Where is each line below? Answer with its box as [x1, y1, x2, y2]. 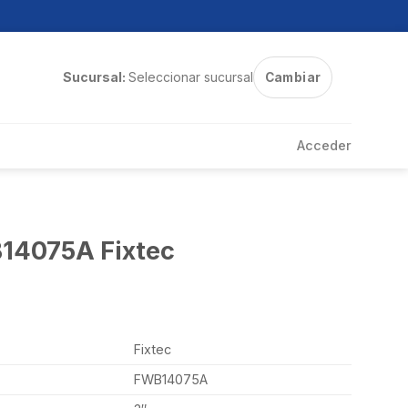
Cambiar [264, 70, 321, 85]
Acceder [297, 138, 352, 153]
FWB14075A [133, 372, 208, 388]
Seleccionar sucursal [127, 69, 253, 85]
